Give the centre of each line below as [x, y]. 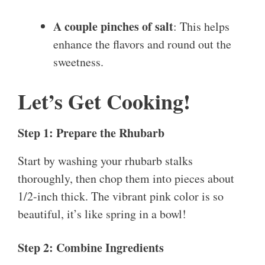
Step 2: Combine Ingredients [91, 248]
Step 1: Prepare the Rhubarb [91, 133]
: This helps [201, 27]
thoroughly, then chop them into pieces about [126, 179]
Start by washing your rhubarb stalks [105, 161]
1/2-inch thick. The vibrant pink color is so [121, 196]
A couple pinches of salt [113, 27]
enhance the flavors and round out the [142, 44]
